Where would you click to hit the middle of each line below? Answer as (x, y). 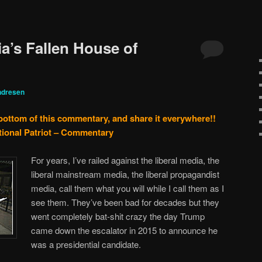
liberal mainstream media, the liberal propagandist (125, 174)
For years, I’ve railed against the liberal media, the (125, 160)
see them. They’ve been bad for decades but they (125, 202)
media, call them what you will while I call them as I (128, 188)
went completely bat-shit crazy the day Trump (118, 216)
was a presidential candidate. (86, 244)
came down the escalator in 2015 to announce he (125, 230)
